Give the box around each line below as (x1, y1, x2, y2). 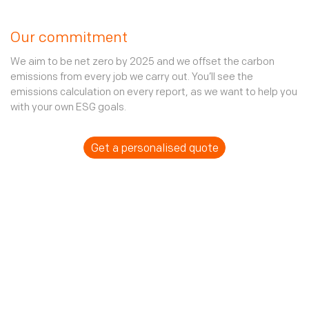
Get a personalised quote (90, 143, 219, 154)
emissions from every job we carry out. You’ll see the (10, 72, 253, 83)
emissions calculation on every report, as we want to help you (10, 88, 297, 98)
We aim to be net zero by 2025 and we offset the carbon (10, 57, 275, 68)
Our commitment (10, 31, 128, 46)
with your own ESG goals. (10, 103, 126, 113)
